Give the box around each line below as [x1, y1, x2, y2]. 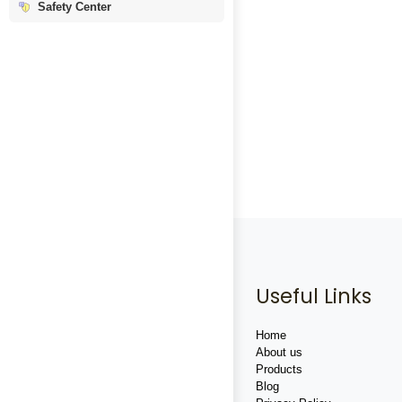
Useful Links [256, 282, 371, 311]
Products [256, 363, 302, 377]
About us [256, 345, 302, 360]
